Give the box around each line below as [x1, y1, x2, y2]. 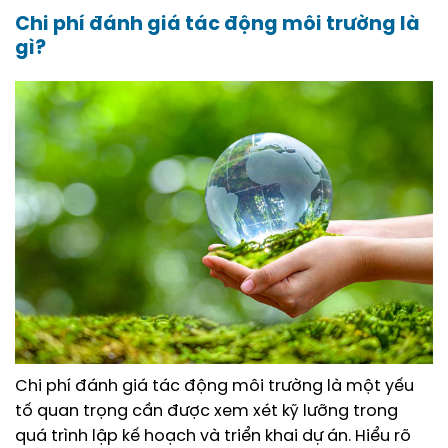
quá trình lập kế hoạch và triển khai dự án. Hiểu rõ [15, 427, 411, 445]
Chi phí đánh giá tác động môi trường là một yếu [15, 377, 414, 395]
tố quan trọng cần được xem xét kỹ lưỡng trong [15, 402, 398, 420]
